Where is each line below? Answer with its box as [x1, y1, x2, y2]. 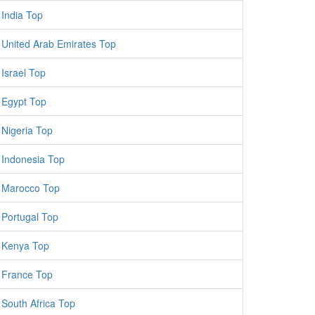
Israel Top [1, 65, 46, 79]
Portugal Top [1, 210, 58, 224]
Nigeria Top [1, 123, 53, 137]
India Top [1, 8, 43, 22]
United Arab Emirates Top [1, 37, 116, 51]
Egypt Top [1, 94, 46, 108]
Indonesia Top [1, 152, 65, 166]
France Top [1, 267, 53, 281]
